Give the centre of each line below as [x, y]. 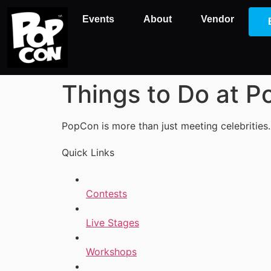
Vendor [217, 19]
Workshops [111, 252]
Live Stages [113, 223]
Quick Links [88, 152]
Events [98, 19]
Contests [106, 194]
